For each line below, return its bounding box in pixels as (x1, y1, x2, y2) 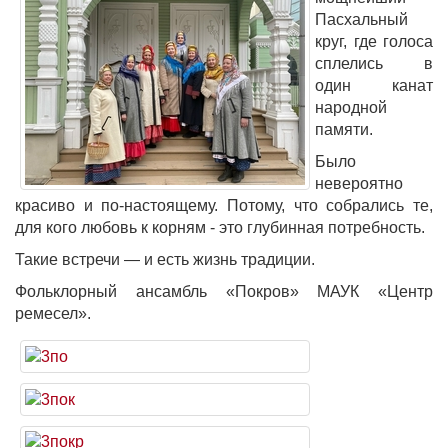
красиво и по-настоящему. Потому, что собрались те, (15, 197, 433, 214)
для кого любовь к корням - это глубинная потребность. (15, 219, 425, 236)
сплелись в (315, 55, 433, 72)
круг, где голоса (315, 33, 433, 50)
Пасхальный (315, 11, 408, 28)
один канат (315, 77, 433, 94)
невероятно (315, 175, 403, 192)
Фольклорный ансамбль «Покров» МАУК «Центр (15, 283, 433, 300)
